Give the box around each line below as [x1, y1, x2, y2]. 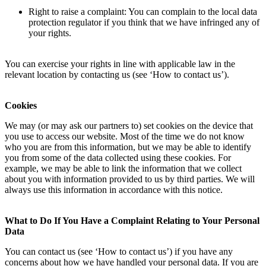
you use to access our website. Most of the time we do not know [5, 131, 245, 141]
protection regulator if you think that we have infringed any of [28, 17, 259, 27]
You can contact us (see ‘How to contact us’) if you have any [5, 246, 233, 256]
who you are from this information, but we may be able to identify [5, 141, 251, 152]
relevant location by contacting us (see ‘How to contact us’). [5, 69, 229, 80]
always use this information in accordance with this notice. [5, 184, 223, 195]
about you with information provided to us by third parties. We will [5, 173, 255, 184]
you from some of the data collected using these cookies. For [5, 152, 231, 163]
